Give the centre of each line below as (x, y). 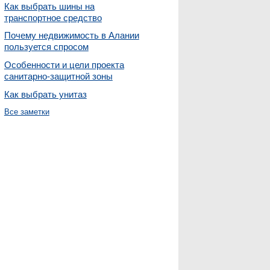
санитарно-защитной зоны (58, 76)
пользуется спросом (46, 47)
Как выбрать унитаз (45, 94)
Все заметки (27, 112)
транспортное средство (53, 17)
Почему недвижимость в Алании (71, 36)
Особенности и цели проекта (64, 65)
